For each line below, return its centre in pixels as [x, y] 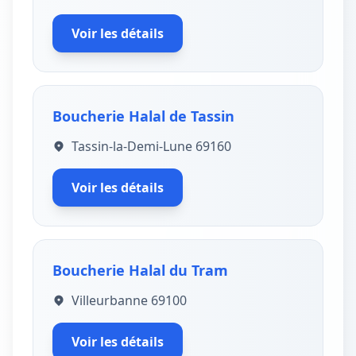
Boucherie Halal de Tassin [143, 116]
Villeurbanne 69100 [129, 300]
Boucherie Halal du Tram [140, 270]
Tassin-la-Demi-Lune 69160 [151, 146]
